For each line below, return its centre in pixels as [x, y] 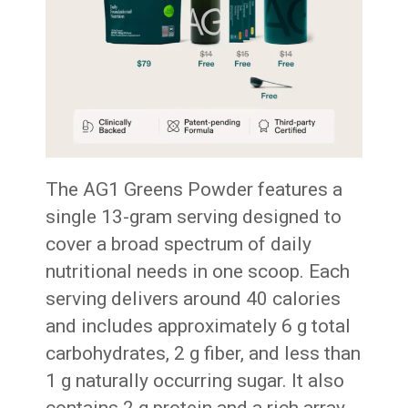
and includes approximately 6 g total [199, 326]
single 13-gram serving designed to [194, 216]
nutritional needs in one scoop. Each [198, 271]
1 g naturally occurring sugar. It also [195, 380]
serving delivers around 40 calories [194, 298]
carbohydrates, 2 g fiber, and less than [204, 353]
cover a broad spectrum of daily [179, 244]
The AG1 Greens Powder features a [194, 189]
